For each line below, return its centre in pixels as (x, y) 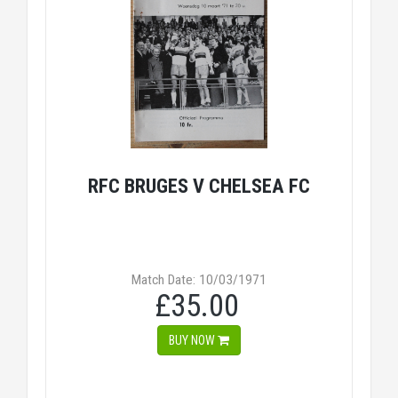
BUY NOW (193, 340)
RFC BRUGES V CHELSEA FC (199, 186)
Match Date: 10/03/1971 (199, 280)
